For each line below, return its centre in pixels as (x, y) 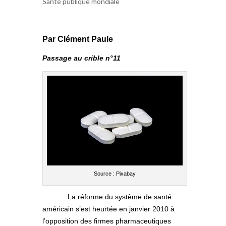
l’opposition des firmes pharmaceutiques (107, 221)
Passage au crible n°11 (81, 58)
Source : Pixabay (115, 173)
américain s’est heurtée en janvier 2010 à (108, 209)
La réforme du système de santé (120, 196)
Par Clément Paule (78, 39)
